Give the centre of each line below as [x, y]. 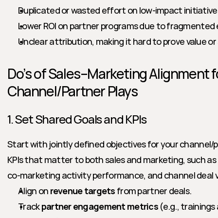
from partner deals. [153, 191]
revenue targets [82, 191]
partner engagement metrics [100, 206]
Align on [34, 191]
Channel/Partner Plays [73, 91]
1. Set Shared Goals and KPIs [77, 119]
